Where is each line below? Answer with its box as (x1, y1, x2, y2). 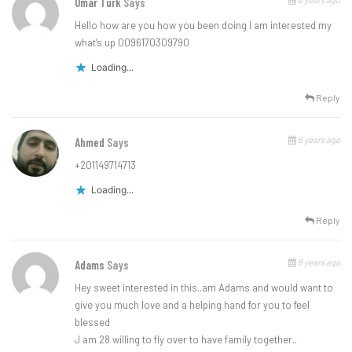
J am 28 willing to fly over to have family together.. (75, 333, 297, 346)
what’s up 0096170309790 (75, 36, 189, 49)
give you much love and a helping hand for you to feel (75, 299, 310, 312)
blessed (75, 316, 110, 329)
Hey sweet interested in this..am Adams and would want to (75, 281, 333, 295)
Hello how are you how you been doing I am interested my (75, 19, 332, 32)
